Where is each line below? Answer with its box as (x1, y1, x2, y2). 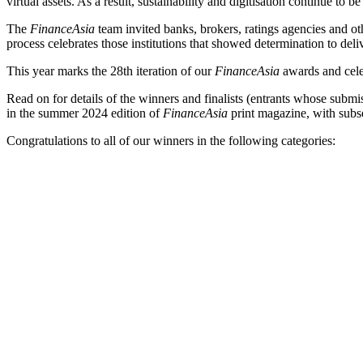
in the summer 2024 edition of (6, 106, 163, 120)
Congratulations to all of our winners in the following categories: (6, 134, 335, 147)
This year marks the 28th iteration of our (6, 64, 215, 78)
